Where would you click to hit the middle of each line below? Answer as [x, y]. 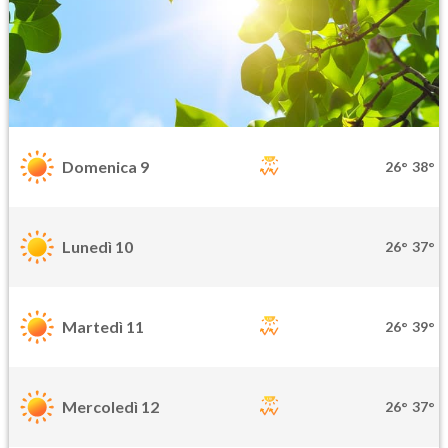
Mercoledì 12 [110, 407]
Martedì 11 [103, 327]
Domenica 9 [105, 167]
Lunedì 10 [97, 247]
